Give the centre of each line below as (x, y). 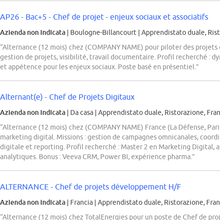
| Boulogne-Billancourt (102, 33)
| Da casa (80, 113)
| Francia (80, 203)
